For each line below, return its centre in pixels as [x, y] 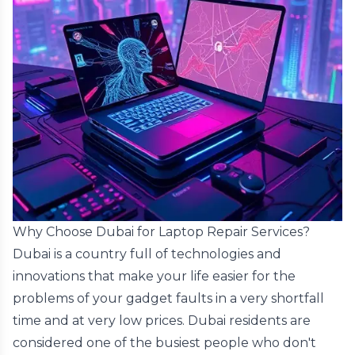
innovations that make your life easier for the [154, 276]
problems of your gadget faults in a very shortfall [168, 298]
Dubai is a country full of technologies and [147, 254]
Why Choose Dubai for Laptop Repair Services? [161, 232]
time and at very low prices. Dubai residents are [162, 321]
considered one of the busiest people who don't [164, 343]
